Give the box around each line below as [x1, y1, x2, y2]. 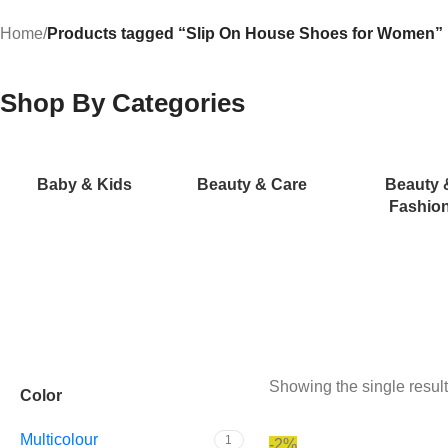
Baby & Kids [36, 176, 132, 193]
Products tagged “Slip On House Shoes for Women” [47, 25, 443, 42]
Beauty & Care [197, 176, 307, 193]
